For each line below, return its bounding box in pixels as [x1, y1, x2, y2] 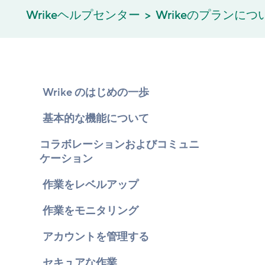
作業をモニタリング [43, 203, 138, 218]
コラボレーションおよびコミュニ [40, 137, 200, 151]
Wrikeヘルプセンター [26, 8, 140, 23]
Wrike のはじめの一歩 [43, 85, 149, 99]
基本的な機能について [43, 111, 149, 125]
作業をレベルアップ [43, 177, 138, 192]
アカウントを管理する [43, 230, 149, 244]
